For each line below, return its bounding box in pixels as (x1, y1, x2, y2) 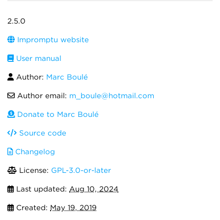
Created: (14, 203, 50, 212)
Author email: (15, 91, 69, 100)
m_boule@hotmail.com (69, 91, 154, 100)
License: (17, 166, 51, 175)
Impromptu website (15, 35, 89, 44)
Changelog (13, 147, 55, 156)
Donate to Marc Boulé (15, 110, 99, 119)
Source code (17, 129, 66, 137)
